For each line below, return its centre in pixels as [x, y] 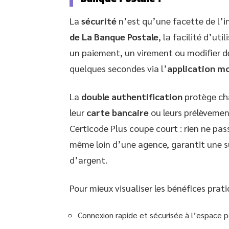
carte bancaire [118, 112]
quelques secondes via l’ [118, 68]
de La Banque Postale [114, 36]
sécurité [99, 20]
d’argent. [88, 159]
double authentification [132, 96]
